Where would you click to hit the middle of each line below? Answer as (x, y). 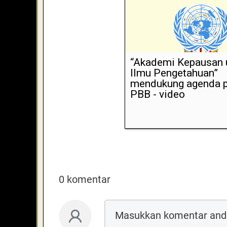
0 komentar (85, 180)
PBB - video (157, 94)
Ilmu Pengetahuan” (174, 73)
